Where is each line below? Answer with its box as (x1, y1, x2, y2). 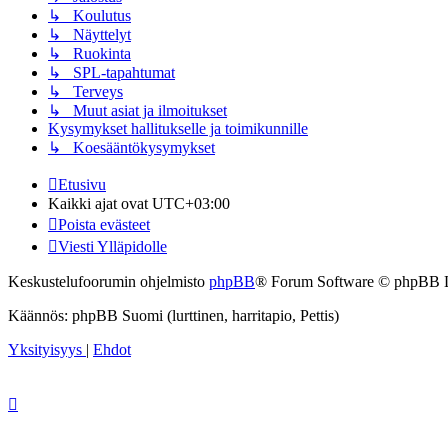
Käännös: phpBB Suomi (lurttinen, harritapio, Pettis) (8, 307, 339, 325)
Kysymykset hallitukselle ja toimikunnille (48, 120, 308, 138)
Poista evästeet (58, 216, 150, 234)
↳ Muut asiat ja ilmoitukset (48, 102, 227, 120)
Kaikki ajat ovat (48, 195, 152, 213)
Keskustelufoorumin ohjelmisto (8, 273, 209, 291)
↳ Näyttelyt (48, 26, 131, 44)
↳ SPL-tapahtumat (48, 64, 175, 82)
